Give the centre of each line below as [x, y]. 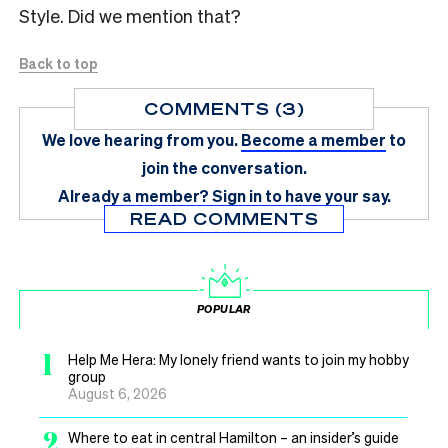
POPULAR [224, 309]
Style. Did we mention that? [130, 16]
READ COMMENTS [224, 219]
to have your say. [327, 196]
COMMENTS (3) [224, 109]
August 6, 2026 [117, 393]
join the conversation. [224, 168]
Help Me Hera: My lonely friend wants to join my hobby [238, 359]
